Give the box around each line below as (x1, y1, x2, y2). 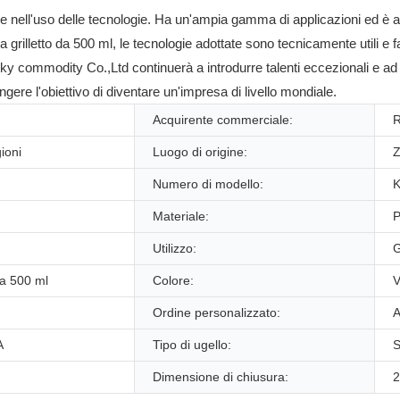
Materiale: (153, 208, 209, 223)
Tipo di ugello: (153, 337, 231, 352)
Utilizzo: (153, 240, 196, 255)
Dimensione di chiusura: (153, 369, 288, 384)
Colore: (153, 272, 194, 287)
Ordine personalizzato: (153, 304, 280, 320)
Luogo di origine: (153, 144, 247, 159)
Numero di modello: (153, 176, 263, 191)
